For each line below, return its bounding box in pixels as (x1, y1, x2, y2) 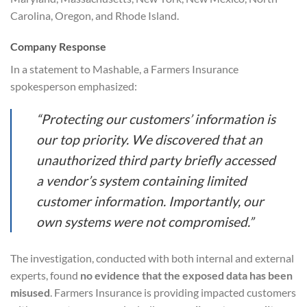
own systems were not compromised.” (36, 214, 254, 230)
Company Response (10, 40, 106, 53)
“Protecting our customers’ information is (36, 111, 275, 127)
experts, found (10, 269, 80, 282)
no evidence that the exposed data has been (80, 269, 293, 282)
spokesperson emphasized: (10, 79, 137, 93)
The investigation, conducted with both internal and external (10, 251, 294, 265)
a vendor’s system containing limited (36, 173, 247, 189)
